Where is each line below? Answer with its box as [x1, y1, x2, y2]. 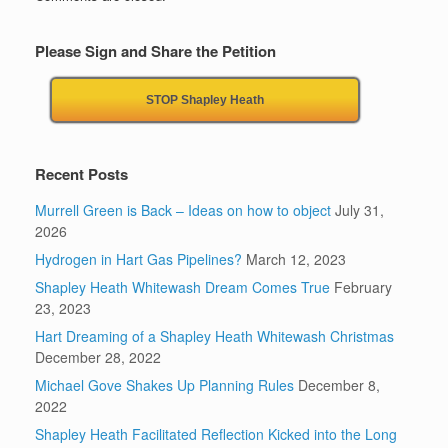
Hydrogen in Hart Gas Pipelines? [35, 249, 242, 270]
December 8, [298, 375, 380, 396]
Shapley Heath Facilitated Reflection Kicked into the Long [35, 424, 397, 445]
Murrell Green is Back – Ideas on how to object [35, 200, 331, 221]
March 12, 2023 [246, 249, 346, 270]
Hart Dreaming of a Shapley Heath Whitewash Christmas [35, 326, 394, 347]
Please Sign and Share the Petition [35, 40, 276, 63]
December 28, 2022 [35, 347, 161, 368]
